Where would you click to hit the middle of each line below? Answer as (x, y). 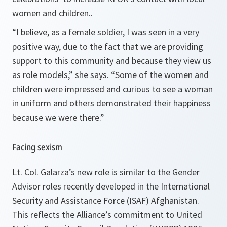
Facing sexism (37, 147)
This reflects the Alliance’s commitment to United (107, 215)
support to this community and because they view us (112, 61)
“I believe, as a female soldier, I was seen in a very (106, 32)
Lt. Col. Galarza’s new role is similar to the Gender (106, 172)
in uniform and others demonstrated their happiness (111, 103)
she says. (93, 75)
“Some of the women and (160, 75)
